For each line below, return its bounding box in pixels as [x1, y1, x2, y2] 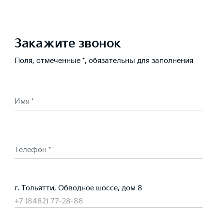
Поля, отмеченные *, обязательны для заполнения [15, 56, 193, 65]
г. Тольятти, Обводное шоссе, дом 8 [15, 183, 142, 193]
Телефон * [15, 145, 51, 155]
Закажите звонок [15, 36, 121, 51]
